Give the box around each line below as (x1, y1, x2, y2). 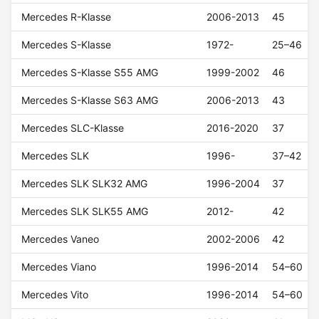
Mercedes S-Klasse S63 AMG (21, 94, 159, 107)
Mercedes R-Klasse (21, 11, 112, 23)
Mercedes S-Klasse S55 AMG (21, 66, 159, 79)
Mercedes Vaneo (21, 233, 100, 246)
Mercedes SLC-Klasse (21, 122, 125, 135)
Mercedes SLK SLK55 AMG (21, 205, 149, 218)
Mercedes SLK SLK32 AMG (21, 177, 148, 190)
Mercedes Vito (21, 288, 89, 301)
